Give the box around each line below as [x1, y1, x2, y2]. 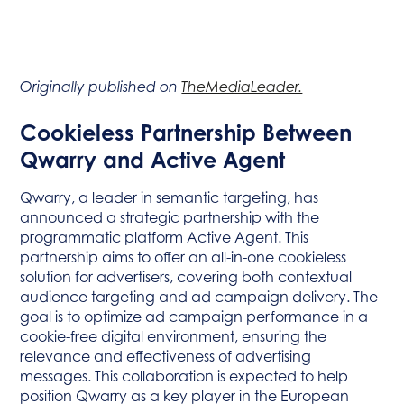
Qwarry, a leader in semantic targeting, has [20, 188, 319, 207]
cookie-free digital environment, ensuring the [20, 327, 327, 345]
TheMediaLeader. [181, 78, 303, 96]
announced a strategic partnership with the [20, 208, 320, 226]
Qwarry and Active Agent [20, 146, 286, 173]
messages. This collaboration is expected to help [20, 367, 349, 385]
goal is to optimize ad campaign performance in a [20, 308, 369, 326]
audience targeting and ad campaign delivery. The [20, 288, 379, 306]
